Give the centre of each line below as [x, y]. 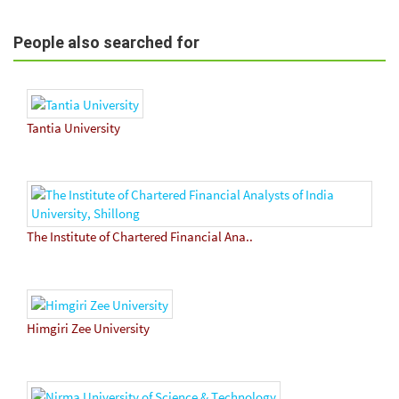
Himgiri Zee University [88, 329]
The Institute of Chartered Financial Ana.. [140, 237]
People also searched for [106, 42]
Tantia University [73, 128]
